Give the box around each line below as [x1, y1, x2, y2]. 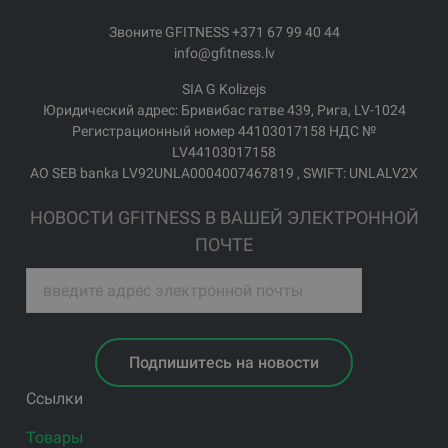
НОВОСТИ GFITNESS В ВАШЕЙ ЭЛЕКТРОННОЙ [29, 207, 419, 229]
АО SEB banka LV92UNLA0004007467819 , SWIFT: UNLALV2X [30, 165, 418, 182]
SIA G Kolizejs [182, 81, 266, 98]
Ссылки [26, 388, 84, 408]
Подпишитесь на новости [129, 353, 319, 373]
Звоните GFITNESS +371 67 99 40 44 [108, 24, 340, 41]
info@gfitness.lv [173, 45, 275, 62]
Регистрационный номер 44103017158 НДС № [72, 123, 376, 140]
